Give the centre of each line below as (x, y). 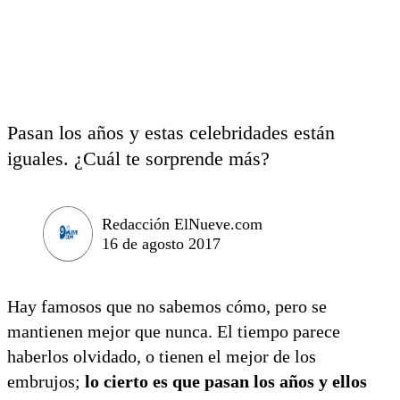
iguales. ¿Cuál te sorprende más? (138, 158)
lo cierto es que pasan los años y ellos (226, 381)
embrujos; (46, 381)
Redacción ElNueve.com (182, 224)
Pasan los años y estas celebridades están (171, 133)
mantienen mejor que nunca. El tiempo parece (174, 331)
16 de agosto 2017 (161, 243)
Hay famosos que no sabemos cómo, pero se (167, 306)
